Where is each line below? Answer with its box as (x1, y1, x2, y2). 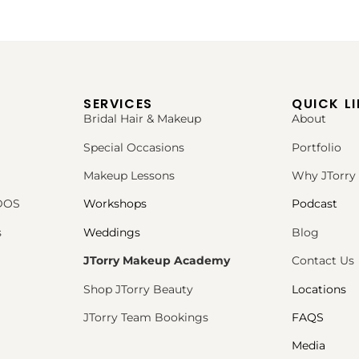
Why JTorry (292, 167, 356, 183)
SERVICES (83, 95, 153, 114)
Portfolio (292, 139, 341, 155)
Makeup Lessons (83, 167, 175, 183)
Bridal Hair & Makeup (83, 111, 201, 127)
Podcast (292, 196, 337, 212)
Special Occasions (83, 139, 184, 155)
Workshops (83, 196, 147, 212)
